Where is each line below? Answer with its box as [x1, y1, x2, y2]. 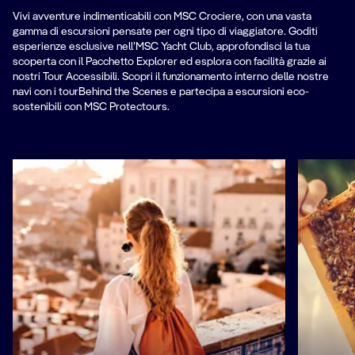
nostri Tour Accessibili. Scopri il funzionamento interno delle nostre [13, 71, 329, 82]
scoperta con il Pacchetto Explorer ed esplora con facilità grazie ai [13, 55, 326, 67]
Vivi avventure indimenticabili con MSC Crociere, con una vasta [13, 10, 311, 22]
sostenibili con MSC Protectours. [13, 101, 170, 113]
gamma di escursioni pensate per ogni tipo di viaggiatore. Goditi [13, 25, 318, 37]
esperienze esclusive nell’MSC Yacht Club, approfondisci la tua [13, 40, 310, 52]
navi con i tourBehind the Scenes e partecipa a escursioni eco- [13, 86, 309, 97]
